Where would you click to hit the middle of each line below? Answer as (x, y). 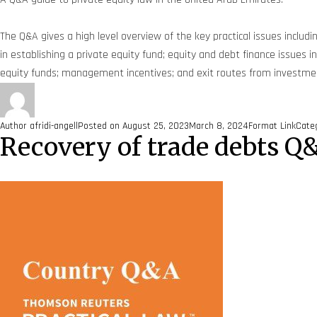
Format (264, 126)
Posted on (100, 126)
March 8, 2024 (219, 126)
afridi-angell (54, 126)
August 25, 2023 (156, 126)
